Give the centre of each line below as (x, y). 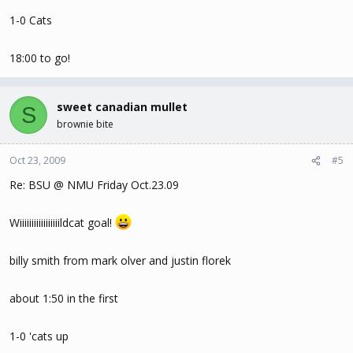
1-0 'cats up (39, 336)
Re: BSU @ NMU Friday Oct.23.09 (94, 185)
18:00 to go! (40, 58)
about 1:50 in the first (64, 298)
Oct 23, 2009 (37, 160)
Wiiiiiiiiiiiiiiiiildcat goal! (62, 223)
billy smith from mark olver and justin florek (120, 260)
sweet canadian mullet (122, 107)
